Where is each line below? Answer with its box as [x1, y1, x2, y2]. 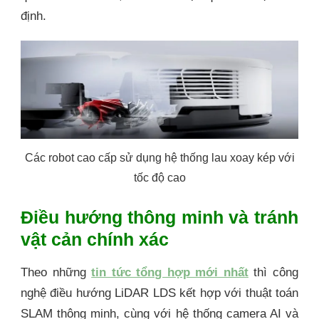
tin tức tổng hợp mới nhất [91, 266, 249, 280]
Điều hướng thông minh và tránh [21, 206, 298, 227]
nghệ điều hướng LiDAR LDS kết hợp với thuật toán [21, 286, 298, 300]
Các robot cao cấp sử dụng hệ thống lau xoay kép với [24, 152, 295, 164]
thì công [248, 266, 299, 280]
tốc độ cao [133, 172, 186, 184]
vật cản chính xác [21, 229, 169, 249]
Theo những [21, 266, 92, 280]
